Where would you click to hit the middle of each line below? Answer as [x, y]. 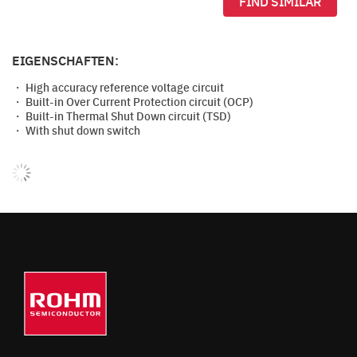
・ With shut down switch [76, 130]
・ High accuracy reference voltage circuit [118, 87]
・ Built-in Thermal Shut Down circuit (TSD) [122, 116]
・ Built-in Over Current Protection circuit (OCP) [133, 101]
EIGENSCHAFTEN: [65, 60]
